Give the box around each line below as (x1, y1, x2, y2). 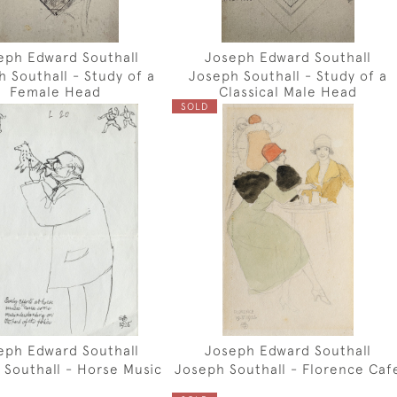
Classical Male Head (219, 82, 358, 99)
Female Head (10, 82, 102, 99)
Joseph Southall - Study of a (189, 66, 388, 83)
